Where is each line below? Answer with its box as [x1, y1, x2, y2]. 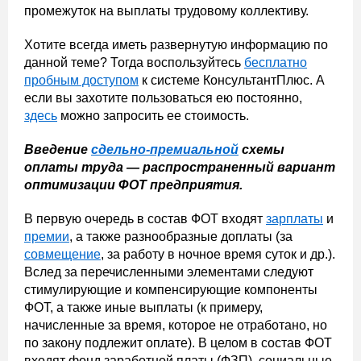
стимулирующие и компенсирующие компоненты [24, 283, 317, 297]
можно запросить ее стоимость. [57, 109, 249, 122]
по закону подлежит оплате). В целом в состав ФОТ [24, 336, 332, 350]
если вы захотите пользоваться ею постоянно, [24, 91, 302, 105]
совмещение [24, 247, 101, 261]
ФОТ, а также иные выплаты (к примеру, [24, 301, 263, 314]
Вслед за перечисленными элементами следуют [24, 265, 313, 279]
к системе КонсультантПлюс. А [139, 73, 325, 87]
